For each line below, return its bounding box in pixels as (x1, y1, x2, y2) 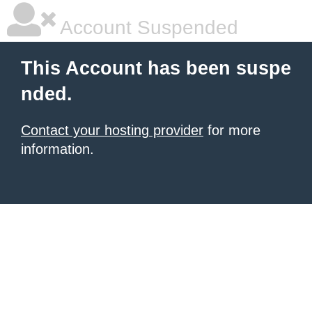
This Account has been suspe (21, 58, 291, 79)
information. (21, 141, 94, 157)
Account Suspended (56, 17, 238, 38)
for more (203, 123, 260, 138)
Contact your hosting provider (21, 123, 203, 138)
